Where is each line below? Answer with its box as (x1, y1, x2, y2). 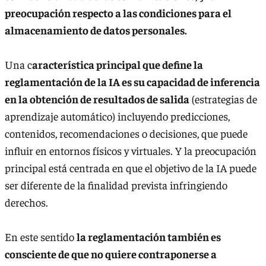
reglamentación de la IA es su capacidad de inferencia (5, 75, 260, 89)
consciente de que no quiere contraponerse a (5, 247, 217, 261)
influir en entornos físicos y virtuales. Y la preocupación (5, 144, 256, 158)
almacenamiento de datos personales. (5, 23, 187, 37)
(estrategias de (189, 92, 257, 106)
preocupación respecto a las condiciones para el (5, 6, 232, 20)
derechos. (5, 195, 48, 210)
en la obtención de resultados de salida (5, 92, 189, 106)
